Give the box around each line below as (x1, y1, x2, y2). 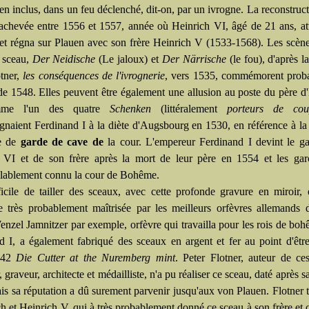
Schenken (110, 103, 151, 114)
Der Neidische (32, 53, 96, 65)
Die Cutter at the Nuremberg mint (16, 252, 175, 263)
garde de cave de (20, 136, 103, 148)
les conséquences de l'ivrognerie (23, 70, 166, 81)
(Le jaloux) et (95, 53, 159, 65)
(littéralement (151, 103, 227, 114)
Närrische (182, 53, 230, 65)
